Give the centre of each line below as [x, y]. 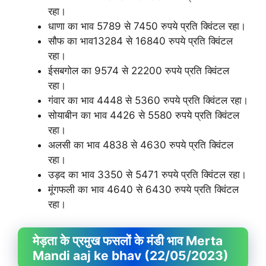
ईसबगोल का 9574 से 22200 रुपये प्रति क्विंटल [139, 71]
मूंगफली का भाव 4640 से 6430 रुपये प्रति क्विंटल [143, 189]
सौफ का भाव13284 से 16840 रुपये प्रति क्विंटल [140, 41]
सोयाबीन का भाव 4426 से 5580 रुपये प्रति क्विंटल [144, 115]
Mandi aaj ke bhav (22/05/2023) [131, 255]
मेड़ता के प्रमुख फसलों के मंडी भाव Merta [128, 240]
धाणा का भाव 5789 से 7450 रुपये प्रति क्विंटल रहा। [147, 26]
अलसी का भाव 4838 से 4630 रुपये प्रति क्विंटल [141, 145]
